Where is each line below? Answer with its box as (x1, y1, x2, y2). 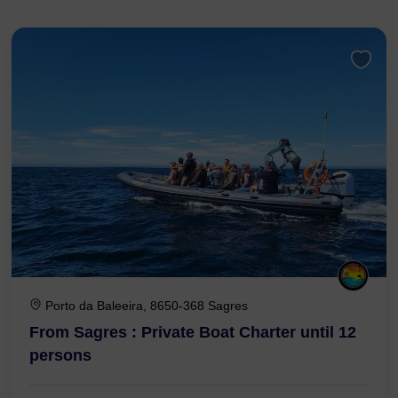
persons (29, 346, 92, 365)
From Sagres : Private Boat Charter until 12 (29, 323, 356, 342)
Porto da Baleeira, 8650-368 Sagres (45, 298, 248, 314)
